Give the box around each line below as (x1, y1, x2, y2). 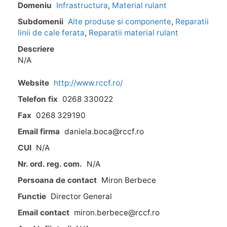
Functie (18, 191, 46, 201)
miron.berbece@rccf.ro (74, 207, 160, 217)
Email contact (18, 207, 69, 217)
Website (18, 78, 49, 88)
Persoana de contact (18, 175, 97, 185)
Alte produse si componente (68, 17, 171, 26)
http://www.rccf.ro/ (54, 78, 123, 88)
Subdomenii (18, 17, 63, 26)
